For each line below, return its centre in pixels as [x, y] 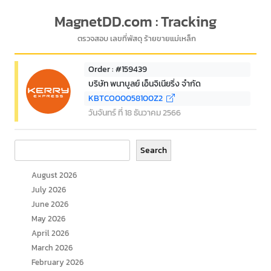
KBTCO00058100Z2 [127, 99]
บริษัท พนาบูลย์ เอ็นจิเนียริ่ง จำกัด [145, 84]
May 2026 [48, 218]
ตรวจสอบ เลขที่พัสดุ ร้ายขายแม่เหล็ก [136, 39]
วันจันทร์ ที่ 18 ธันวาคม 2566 [135, 113]
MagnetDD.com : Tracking [135, 21]
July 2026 [49, 189]
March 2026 [52, 247]
